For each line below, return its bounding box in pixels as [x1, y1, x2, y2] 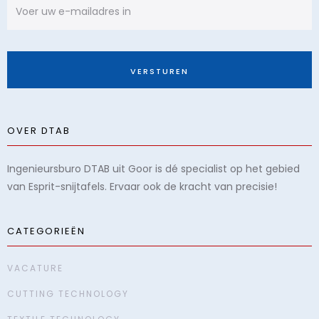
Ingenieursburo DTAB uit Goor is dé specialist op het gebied [7, 162, 300, 176]
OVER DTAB [7, 124, 70, 137]
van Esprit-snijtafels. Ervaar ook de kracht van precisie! [7, 179, 277, 194]
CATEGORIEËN [7, 224, 85, 238]
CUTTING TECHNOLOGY [7, 288, 129, 300]
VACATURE [7, 262, 63, 274]
